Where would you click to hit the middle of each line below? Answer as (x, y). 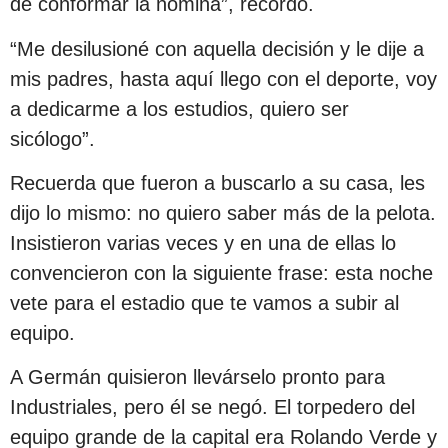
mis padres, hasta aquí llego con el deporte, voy (223, 78)
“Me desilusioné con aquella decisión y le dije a (217, 48)
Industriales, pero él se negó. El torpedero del (212, 407)
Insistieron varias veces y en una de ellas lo (203, 243)
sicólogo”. (52, 138)
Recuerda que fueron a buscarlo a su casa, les (217, 183)
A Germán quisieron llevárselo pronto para (197, 377)
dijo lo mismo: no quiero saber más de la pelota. (223, 213)
